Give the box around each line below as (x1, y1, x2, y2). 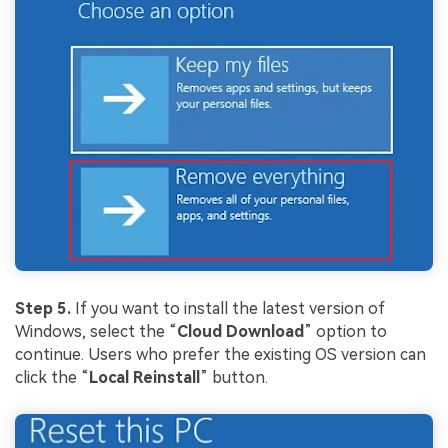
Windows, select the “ (15, 321, 177, 341)
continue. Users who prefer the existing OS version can (15, 344, 426, 364)
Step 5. (15, 298, 71, 318)
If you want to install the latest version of (75, 298, 385, 318)
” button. (200, 367, 268, 387)
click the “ (15, 367, 89, 387)
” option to (304, 321, 387, 341)
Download (226, 321, 304, 341)
